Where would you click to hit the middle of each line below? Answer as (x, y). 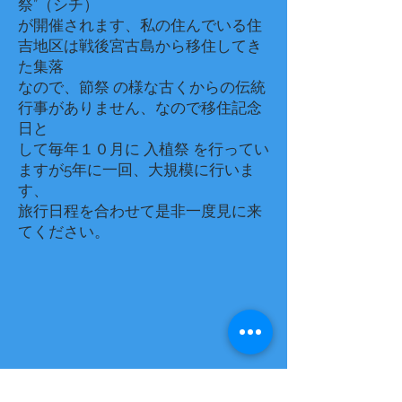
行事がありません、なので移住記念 (140, 108)
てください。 (64, 232)
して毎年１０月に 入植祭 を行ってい (144, 149)
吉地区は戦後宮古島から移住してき (140, 46)
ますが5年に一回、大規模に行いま (136, 170)
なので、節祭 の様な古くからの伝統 (142, 87)
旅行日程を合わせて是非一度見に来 (140, 211)
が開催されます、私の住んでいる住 (140, 25)
